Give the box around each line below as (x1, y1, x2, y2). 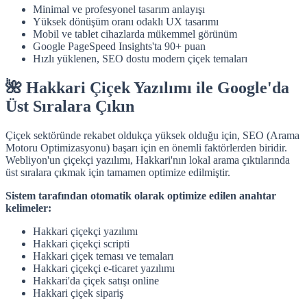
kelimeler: (5, 201, 51, 214)
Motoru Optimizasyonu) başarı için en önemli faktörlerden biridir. (5, 141, 287, 153)
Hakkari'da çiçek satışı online (33, 274, 159, 286)
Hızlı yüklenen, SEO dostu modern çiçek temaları (33, 53, 247, 65)
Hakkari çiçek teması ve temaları (33, 249, 173, 262)
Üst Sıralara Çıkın (5, 97, 134, 116)
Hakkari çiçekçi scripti (33, 237, 130, 249)
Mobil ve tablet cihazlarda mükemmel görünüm (33, 28, 237, 40)
